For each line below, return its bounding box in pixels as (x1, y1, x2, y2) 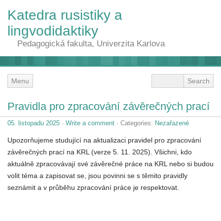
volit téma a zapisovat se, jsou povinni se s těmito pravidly (7, 171, 187, 180)
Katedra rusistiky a (7, 7, 122, 23)
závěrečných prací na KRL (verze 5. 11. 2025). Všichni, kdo (7, 147, 192, 156)
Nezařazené (155, 119, 189, 127)
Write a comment (66, 119, 114, 127)
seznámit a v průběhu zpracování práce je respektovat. (7, 183, 179, 191)
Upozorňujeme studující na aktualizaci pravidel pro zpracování (7, 136, 201, 144)
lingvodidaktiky (7, 23, 98, 38)
